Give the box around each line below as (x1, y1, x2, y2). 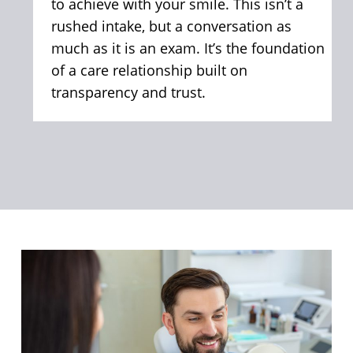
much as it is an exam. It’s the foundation (50, 39, 325, 58)
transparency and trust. (50, 83, 206, 102)
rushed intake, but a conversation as (50, 17, 292, 36)
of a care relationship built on (50, 61, 247, 80)
